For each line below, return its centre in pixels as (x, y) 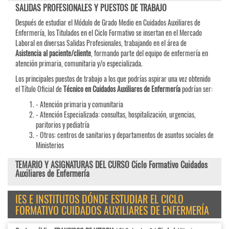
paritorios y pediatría (63, 125)
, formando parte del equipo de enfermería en (150, 53)
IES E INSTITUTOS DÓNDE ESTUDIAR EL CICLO (99, 199)
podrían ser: (197, 89)
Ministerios (50, 145)
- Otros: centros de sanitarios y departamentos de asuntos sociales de (125, 135)
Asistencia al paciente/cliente (53, 53)
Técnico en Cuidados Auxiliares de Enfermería (122, 89)
